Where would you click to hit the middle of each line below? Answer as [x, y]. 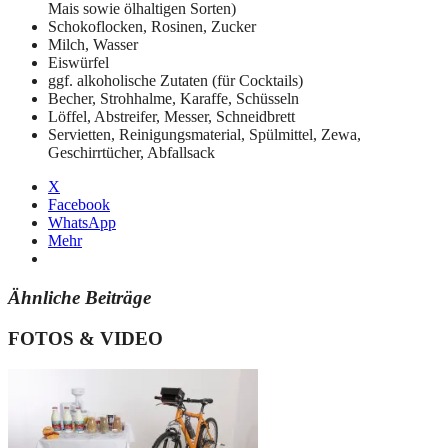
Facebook [79, 205]
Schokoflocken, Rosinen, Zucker [152, 27]
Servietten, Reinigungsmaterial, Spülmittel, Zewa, [204, 135]
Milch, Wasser [93, 45]
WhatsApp [82, 223]
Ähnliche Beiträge [79, 298]
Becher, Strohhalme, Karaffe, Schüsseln [173, 99]
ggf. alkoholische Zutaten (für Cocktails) [175, 81]
